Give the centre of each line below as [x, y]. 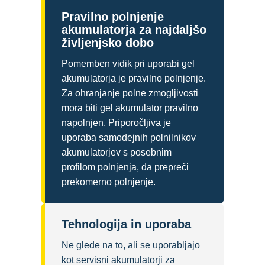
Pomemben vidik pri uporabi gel [128, 64]
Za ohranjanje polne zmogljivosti [130, 93]
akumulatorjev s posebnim [117, 153]
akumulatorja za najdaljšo [134, 30]
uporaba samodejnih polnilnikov [129, 138]
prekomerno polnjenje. [109, 182]
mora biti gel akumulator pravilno [130, 108]
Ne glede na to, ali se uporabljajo [131, 245]
